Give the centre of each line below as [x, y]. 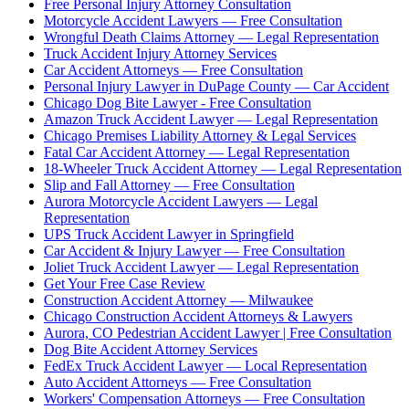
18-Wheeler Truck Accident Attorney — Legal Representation [223, 168]
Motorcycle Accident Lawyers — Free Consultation [193, 20]
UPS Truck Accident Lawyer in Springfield [169, 234]
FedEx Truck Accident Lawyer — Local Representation [205, 365]
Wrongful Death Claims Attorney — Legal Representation [211, 37]
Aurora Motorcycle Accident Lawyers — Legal [181, 201]
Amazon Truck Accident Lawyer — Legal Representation [211, 119]
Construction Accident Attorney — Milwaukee [178, 299]
